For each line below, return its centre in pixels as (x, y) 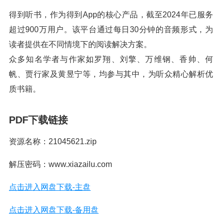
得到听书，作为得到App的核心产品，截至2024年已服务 (111, 15)
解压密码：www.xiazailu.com (60, 164)
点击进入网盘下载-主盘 (50, 187)
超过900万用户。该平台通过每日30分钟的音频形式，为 (111, 29)
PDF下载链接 (38, 120)
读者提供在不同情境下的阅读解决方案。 (80, 44)
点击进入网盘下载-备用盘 (54, 210)
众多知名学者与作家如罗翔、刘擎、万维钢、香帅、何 (111, 59)
